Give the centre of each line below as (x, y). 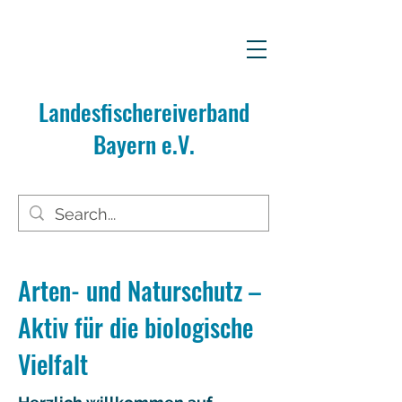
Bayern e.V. (144, 144)
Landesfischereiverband (144, 112)
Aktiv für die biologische (135, 327)
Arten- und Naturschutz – (140, 290)
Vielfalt (53, 364)
